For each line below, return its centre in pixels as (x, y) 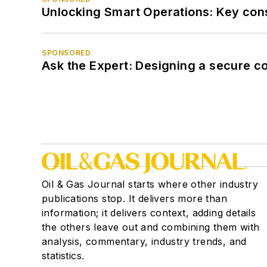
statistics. (63, 255)
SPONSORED (66, 52)
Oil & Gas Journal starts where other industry (150, 184)
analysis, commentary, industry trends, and (144, 241)
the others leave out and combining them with (151, 227)
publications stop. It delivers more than (134, 198)
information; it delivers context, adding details (149, 212)
